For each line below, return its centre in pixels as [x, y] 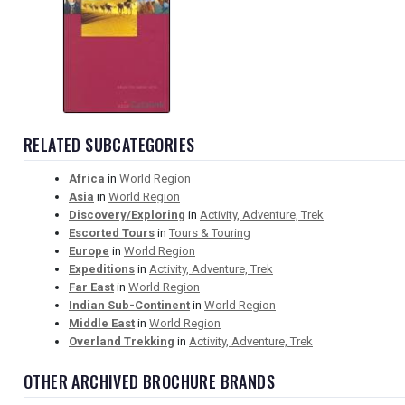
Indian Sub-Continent [129, 305]
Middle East [102, 323]
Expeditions [102, 268]
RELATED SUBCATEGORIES [109, 144]
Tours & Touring [210, 232]
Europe [89, 250]
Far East [91, 287]
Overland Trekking [122, 341]
